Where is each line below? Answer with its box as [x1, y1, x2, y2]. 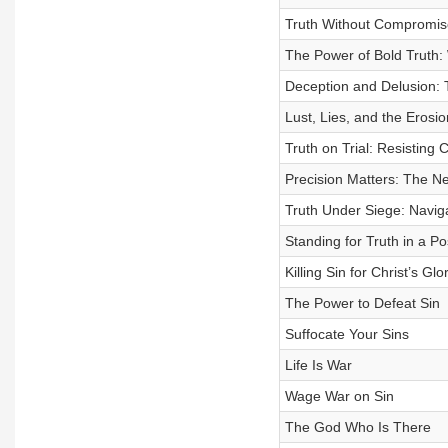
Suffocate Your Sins [284, 326, 409, 342]
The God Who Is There [284, 419, 431, 435]
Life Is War [284, 357, 352, 373]
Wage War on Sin [284, 388, 394, 404]
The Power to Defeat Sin [284, 295, 440, 311]
